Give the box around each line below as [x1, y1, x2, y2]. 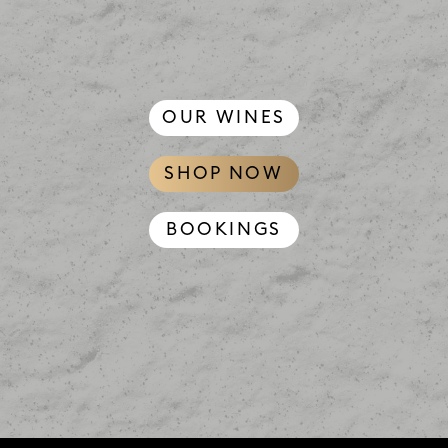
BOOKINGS [165, 221, 283, 239]
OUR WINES [162, 109, 286, 127]
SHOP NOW [164, 165, 284, 183]
